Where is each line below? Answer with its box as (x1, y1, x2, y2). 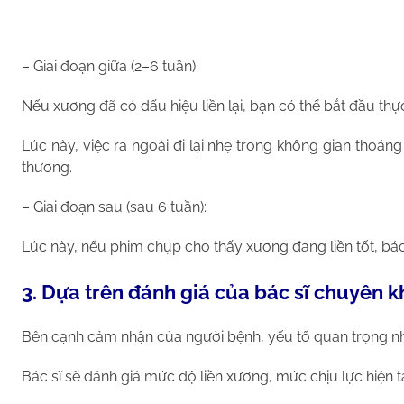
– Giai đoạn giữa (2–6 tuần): (22, 58, 198, 76)
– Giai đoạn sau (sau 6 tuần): (22, 198, 207, 216)
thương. (22, 159, 72, 177)
